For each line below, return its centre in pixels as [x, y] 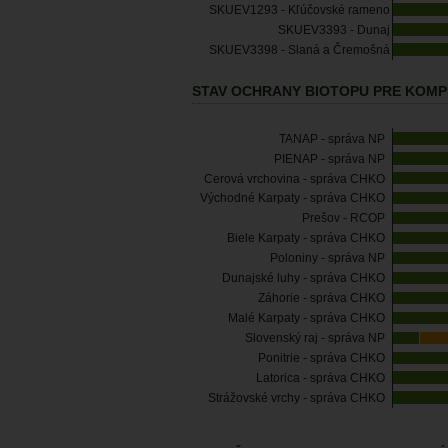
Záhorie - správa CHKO [321, 298]
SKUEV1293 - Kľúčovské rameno [299, 10]
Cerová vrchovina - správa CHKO [294, 178]
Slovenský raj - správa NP [314, 338]
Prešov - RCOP [343, 218]
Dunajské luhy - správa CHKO [303, 278]
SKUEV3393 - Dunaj [334, 29]
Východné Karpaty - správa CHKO [292, 198]
